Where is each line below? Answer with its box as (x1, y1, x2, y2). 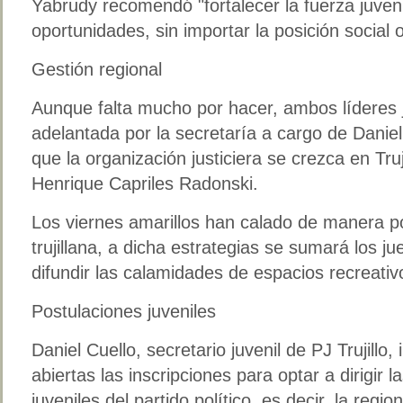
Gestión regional (31, 58, 162, 79)
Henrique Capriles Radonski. (31, 173, 258, 193)
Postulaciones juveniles (31, 300, 216, 321)
